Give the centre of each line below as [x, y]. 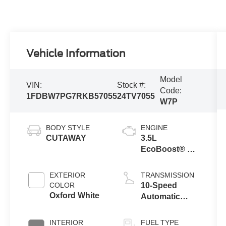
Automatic [160, 197]
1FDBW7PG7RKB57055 [72, 96]
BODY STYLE [68, 128]
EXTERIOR [68, 175]
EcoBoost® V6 [169, 149]
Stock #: [132, 85]
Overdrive [159, 208]
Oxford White [75, 196]
